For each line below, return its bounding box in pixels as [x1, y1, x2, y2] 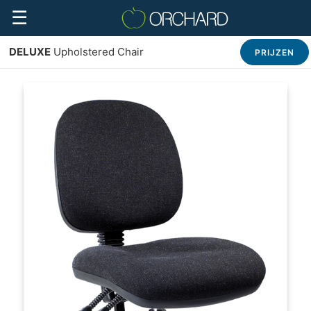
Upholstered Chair [51, 45, 144, 58]
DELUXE [9, 45, 51, 58]
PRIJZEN [255, 47, 294, 58]
